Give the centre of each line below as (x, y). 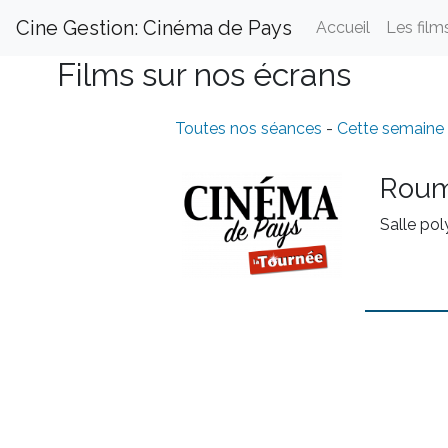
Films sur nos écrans (204, 74)
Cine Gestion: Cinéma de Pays (154, 28)
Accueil (343, 27)
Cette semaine (390, 128)
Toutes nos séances (250, 128)
